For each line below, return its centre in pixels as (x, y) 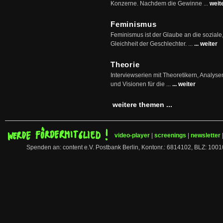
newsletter (206, 135)
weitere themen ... (142, 105)
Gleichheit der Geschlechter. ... (152, 44)
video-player (132, 135)
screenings (170, 135)
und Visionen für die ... (141, 84)
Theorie (125, 64)
